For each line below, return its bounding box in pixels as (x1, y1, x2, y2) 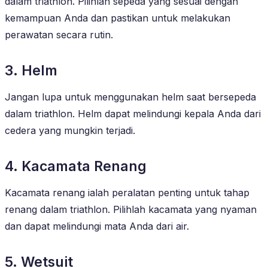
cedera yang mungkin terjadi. (5, 124, 135, 136)
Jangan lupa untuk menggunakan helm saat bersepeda (5, 90, 256, 103)
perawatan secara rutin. (5, 28, 113, 41)
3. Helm (5, 62, 57, 79)
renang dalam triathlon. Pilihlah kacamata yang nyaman (5, 203, 257, 215)
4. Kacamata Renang (5, 157, 147, 175)
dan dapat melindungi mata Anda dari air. (5, 220, 189, 232)
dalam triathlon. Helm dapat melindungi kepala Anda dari (5, 107, 261, 120)
